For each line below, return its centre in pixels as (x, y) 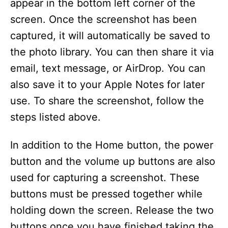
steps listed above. (55, 117)
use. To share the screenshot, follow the (107, 101)
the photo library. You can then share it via (112, 52)
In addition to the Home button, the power (112, 145)
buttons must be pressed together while (106, 194)
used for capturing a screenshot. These (105, 178)
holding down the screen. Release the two (112, 210)
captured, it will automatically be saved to (110, 36)
